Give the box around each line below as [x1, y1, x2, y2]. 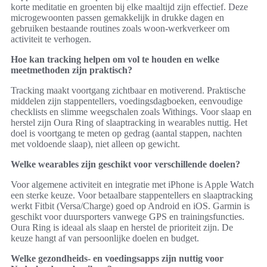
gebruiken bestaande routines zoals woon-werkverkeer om [11, 23, 229, 34]
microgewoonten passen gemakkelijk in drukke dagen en [11, 13, 224, 23]
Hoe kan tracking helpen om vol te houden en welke [11, 54, 219, 65]
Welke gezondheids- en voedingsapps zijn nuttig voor [11, 253, 223, 264]
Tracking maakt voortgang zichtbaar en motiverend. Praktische [11, 85, 246, 96]
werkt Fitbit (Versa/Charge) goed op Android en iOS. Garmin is [11, 201, 250, 212]
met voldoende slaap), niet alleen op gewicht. [11, 139, 180, 150]
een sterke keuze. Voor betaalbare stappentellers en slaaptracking [11, 190, 253, 201]
